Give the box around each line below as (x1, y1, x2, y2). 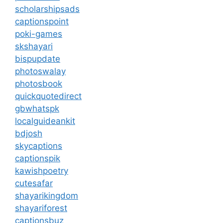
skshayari (15, 41, 53, 51)
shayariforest (15, 203, 67, 213)
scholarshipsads (15, 4, 80, 14)
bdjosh (15, 128, 42, 138)
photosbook (15, 79, 62, 89)
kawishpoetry (15, 166, 68, 176)
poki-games (15, 29, 62, 39)
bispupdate (15, 54, 60, 64)
